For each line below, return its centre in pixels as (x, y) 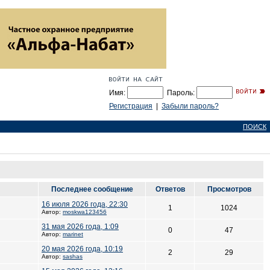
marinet (73, 234)
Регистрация (131, 106)
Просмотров (229, 189)
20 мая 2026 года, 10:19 (82, 249)
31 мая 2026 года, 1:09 (80, 227)
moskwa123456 (85, 212)
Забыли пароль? (190, 106)
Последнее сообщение (92, 189)
